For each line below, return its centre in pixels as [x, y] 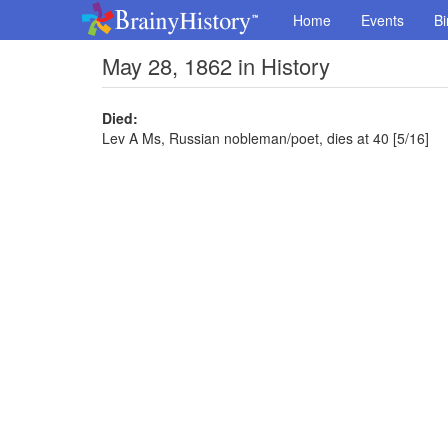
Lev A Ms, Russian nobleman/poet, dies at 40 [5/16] [265, 138]
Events [382, 20]
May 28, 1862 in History [216, 65]
